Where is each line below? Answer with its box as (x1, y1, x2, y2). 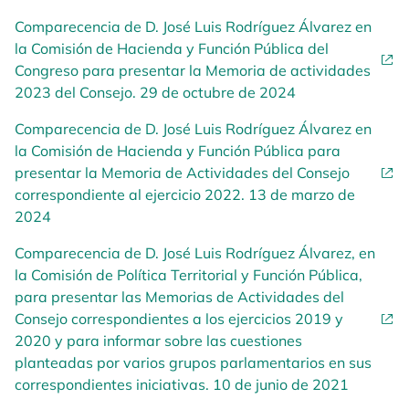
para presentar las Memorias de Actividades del (15, 288, 344, 306)
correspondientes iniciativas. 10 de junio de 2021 (15, 375, 349, 393)
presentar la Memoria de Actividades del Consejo (15, 163, 350, 182)
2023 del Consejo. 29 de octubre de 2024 (15, 83, 296, 101)
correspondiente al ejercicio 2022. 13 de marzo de (15, 185, 355, 204)
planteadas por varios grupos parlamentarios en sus (15, 353, 372, 372)
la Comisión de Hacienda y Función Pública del (15, 39, 329, 58)
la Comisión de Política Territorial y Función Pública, (15, 266, 362, 284)
